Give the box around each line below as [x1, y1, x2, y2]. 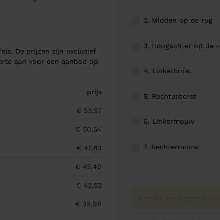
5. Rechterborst [143, 92, 196, 100]
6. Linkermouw [143, 117, 194, 126]
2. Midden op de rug [143, 16, 213, 25]
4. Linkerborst [143, 67, 192, 75]
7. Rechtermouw [143, 143, 199, 151]
